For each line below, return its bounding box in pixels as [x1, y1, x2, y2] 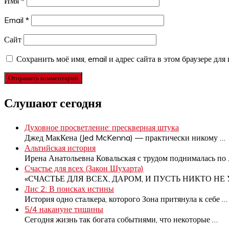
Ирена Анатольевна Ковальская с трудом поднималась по [25, 152, 228, 163]
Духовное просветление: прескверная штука [25, 122, 179, 132]
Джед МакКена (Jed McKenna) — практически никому [25, 132, 220, 143]
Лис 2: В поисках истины [25, 183, 114, 194]
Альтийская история [25, 142, 96, 153]
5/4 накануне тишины [25, 203, 103, 214]
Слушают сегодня [4, 94, 102, 111]
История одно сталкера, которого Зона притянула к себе [25, 193, 222, 204]
